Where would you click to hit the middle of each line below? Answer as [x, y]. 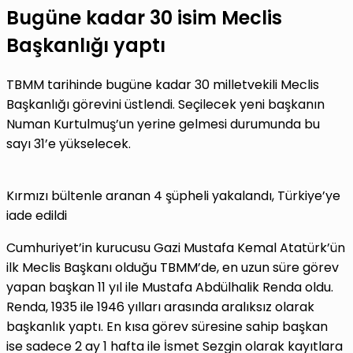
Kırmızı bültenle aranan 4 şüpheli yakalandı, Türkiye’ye [173, 196]
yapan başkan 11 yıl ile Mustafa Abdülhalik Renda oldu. [170, 288]
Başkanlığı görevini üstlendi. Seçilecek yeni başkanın [165, 105]
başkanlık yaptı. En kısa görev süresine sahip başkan [167, 327]
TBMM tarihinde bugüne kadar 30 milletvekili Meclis [163, 85]
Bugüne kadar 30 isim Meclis [144, 18]
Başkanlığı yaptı [86, 46]
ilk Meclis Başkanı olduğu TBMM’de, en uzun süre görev [173, 268]
